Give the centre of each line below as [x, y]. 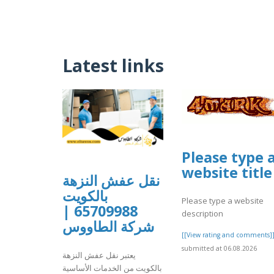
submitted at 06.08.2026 [219, 249]
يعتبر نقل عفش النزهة [99, 255]
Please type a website [223, 201]
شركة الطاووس [108, 227]
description [202, 214]
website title [227, 172]
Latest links [113, 65]
